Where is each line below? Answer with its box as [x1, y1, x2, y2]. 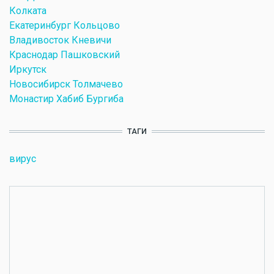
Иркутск [9, 64, 46, 76]
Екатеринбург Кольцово [9, 20, 120, 32]
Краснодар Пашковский [9, 49, 120, 61]
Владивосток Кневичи [9, 34, 111, 46]
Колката [9, 5, 46, 17]
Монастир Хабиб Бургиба [9, 93, 124, 105]
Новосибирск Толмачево [9, 78, 123, 91]
